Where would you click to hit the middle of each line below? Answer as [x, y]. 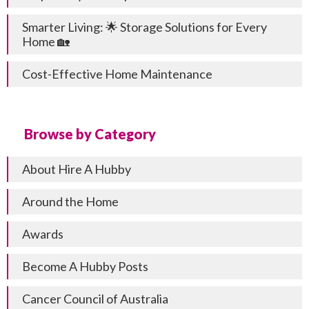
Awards [43, 233]
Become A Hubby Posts [85, 266]
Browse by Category [90, 133]
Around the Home [70, 201]
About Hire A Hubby [77, 169]
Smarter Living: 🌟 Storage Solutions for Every [144, 27]
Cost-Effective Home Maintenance [117, 73]
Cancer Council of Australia [95, 298]
